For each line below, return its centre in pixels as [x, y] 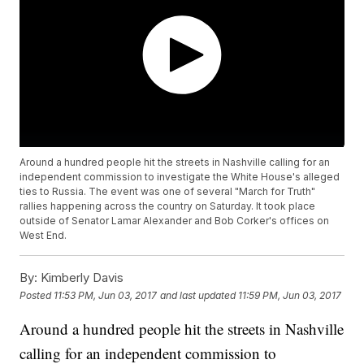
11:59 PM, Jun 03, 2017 [290, 295]
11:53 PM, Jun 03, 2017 [106, 295]
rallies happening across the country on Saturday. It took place [168, 206]
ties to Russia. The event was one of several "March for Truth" [168, 192]
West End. [43, 236]
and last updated [198, 295]
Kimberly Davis [81, 278]
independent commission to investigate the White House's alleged [180, 177]
